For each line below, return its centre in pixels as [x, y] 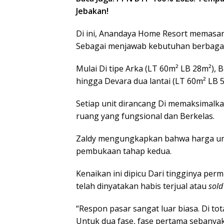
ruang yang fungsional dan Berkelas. [145, 116]
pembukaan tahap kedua [123, 151]
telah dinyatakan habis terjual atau [142, 186]
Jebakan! [92, 11]
